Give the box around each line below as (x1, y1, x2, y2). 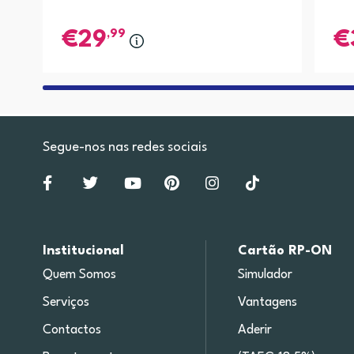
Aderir (238, 324, 273, 337)
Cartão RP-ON (238, 244, 333, 258)
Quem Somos (42, 269, 116, 282)
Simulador (238, 269, 293, 282)
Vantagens (238, 296, 298, 310)
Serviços (42, 296, 89, 310)
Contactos (42, 324, 101, 337)
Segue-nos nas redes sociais (42, 140, 207, 154)
